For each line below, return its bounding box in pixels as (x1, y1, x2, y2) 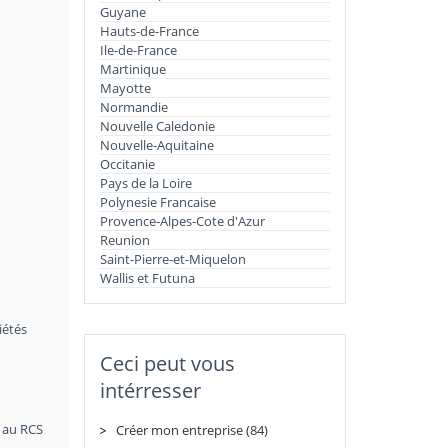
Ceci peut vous (99, 350, 235, 377)
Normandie (99, 98, 168, 116)
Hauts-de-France (99, 22, 199, 40)
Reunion (99, 231, 150, 249)
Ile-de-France (99, 41, 177, 59)
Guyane (99, 3, 146, 21)
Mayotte (99, 79, 151, 97)
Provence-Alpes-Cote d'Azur (99, 212, 265, 230)
